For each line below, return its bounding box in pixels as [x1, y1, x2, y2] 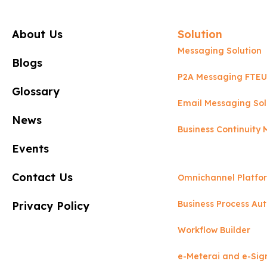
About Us [12, 27, 63, 41]
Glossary [12, 85, 60, 98]
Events [12, 142, 49, 156]
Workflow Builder [178, 225, 250, 235]
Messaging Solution [178, 45, 262, 56]
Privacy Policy [12, 199, 89, 213]
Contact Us [12, 170, 73, 184]
